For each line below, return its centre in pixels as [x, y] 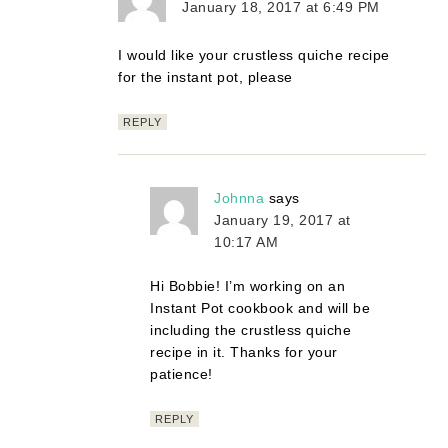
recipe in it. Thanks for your [244, 351]
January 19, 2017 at [282, 219]
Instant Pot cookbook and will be [260, 307]
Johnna [239, 197]
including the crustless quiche [251, 329]
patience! [181, 373]
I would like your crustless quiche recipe [254, 54]
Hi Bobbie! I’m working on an [248, 285]
